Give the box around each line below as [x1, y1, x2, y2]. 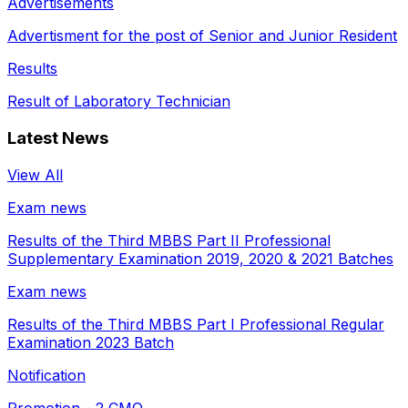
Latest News [7, 127, 108, 149]
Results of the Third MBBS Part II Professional [7, 230, 331, 250]
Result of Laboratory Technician [7, 92, 230, 111]
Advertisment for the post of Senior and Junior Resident [7, 26, 397, 46]
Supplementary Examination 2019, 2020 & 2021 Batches [7, 249, 393, 268]
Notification [7, 365, 86, 384]
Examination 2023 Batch [7, 332, 174, 352]
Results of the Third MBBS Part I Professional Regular [7, 314, 384, 333]
